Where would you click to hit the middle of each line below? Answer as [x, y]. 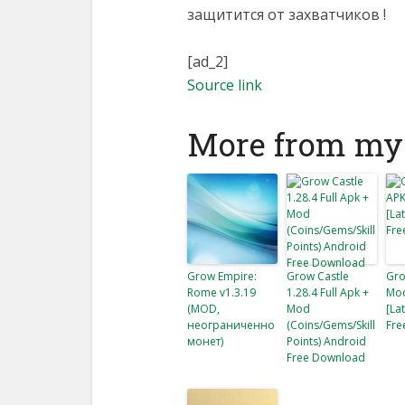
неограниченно [231, 325]
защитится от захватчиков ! [287, 14]
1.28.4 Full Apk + [328, 292]
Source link [225, 85]
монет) [205, 341]
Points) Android [326, 341]
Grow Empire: [222, 276]
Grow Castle [318, 276]
